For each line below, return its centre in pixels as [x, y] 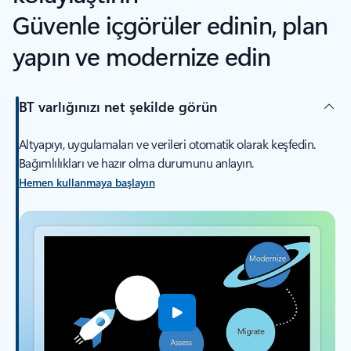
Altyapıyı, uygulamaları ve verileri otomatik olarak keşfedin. [167, 144]
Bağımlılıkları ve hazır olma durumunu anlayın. [136, 163]
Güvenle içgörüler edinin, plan [170, 24]
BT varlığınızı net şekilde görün [118, 106]
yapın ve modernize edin [142, 56]
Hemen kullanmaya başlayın [87, 183]
